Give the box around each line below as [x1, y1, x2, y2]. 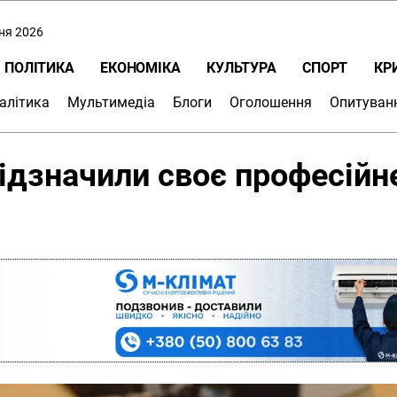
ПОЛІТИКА [4, 58, 74, 76]
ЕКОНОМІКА [100, 58, 181, 76]
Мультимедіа [67, 93, 155, 111]
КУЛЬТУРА [206, 58, 276, 76]
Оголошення [230, 93, 312, 111]
